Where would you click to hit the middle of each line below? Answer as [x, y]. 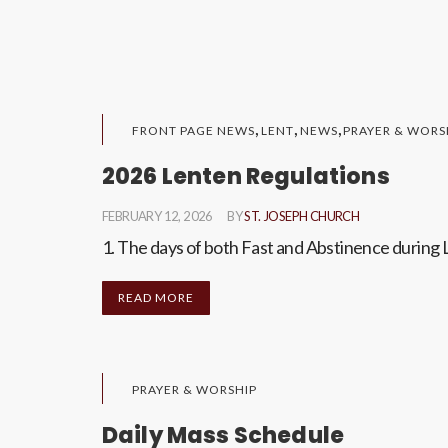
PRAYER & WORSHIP [194, 389]
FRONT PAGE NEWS [193, 130]
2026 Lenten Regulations [246, 176]
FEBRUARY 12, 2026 [157, 216]
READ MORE [156, 297]
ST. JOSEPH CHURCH [302, 216]
